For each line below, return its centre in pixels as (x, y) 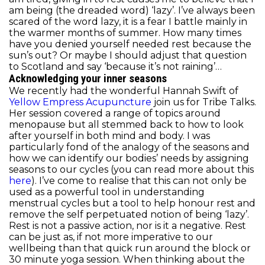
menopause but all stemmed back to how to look (126, 124)
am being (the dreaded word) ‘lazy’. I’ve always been (132, 10)
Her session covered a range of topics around (115, 113)
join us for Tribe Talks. (204, 102)
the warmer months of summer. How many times (125, 33)
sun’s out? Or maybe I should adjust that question (128, 55)
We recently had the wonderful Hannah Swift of (124, 91)
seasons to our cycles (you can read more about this (131, 169)
